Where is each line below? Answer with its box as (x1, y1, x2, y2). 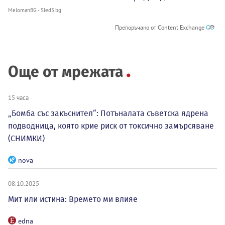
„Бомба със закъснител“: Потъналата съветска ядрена (8, 108, 208, 119)
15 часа (8, 93, 29, 102)
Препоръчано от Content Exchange (115, 24, 206, 32)
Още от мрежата (8, 63, 123, 81)
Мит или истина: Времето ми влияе (8, 194, 138, 204)
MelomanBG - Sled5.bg (8, 7, 61, 14)
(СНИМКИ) (8, 134, 45, 144)
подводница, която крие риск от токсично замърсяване (8, 121, 214, 131)
